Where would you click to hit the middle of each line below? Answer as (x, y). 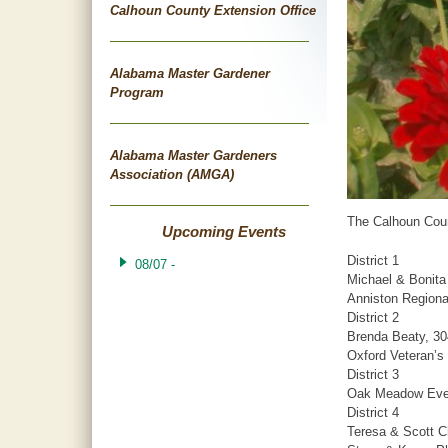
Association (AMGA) (171, 174)
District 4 (373, 413)
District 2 (373, 318)
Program (136, 92)
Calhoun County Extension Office (212, 10)
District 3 (373, 375)
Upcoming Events (223, 232)
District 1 (373, 261)
